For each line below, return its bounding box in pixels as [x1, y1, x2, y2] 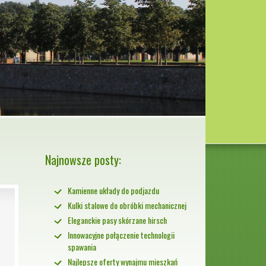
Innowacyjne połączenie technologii [68, 229, 175, 242]
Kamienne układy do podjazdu [68, 184, 159, 197]
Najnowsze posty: [45, 151, 121, 169]
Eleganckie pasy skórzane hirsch [68, 214, 167, 227]
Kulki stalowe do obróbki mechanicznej [68, 199, 186, 212]
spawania [68, 240, 96, 254]
